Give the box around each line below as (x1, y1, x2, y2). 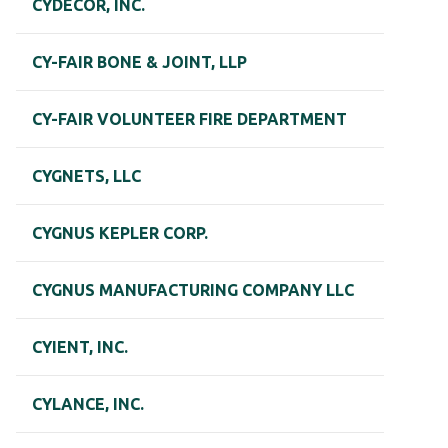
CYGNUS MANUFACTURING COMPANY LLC (32, 281, 354, 300)
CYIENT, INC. (32, 338, 128, 357)
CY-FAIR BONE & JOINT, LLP (32, 53, 247, 72)
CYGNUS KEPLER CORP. (32, 224, 208, 243)
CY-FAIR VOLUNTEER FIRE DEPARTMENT (32, 110, 347, 129)
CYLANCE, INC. (32, 395, 144, 414)
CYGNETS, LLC (32, 167, 141, 186)
